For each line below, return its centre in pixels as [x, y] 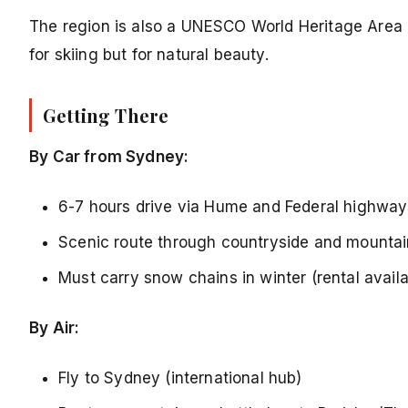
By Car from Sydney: [109, 157]
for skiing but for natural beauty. [149, 55]
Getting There [106, 116]
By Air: [55, 328]
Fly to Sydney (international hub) [180, 378]
